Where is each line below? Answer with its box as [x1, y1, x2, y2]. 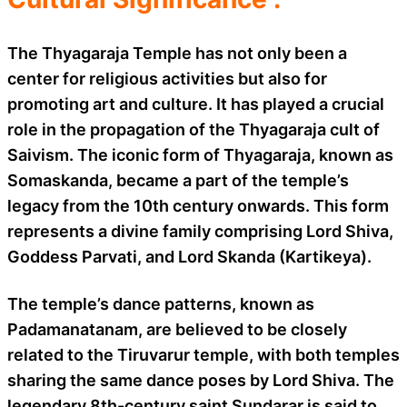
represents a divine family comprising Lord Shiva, [7, 221, 393, 241]
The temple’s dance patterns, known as [7, 293, 314, 313]
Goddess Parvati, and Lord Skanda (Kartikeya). [7, 246, 372, 266]
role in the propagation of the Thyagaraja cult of [7, 119, 380, 139]
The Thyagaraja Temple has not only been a [7, 43, 347, 63]
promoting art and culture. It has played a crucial [7, 94, 384, 114]
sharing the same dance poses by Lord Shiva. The [7, 370, 394, 390]
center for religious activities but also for [7, 68, 327, 88]
